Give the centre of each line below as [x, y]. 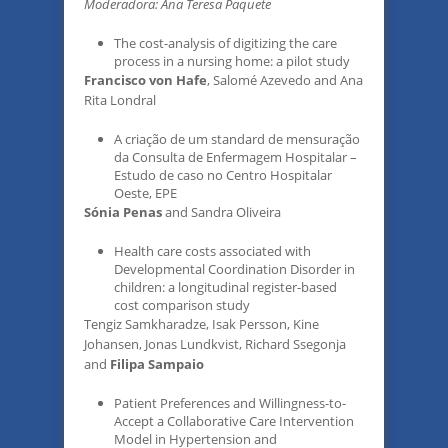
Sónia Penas [123, 212]
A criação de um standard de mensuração [237, 139]
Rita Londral [120, 100]
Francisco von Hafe [145, 80]
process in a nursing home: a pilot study [232, 61]
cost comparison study [182, 305]
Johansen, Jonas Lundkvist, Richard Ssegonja [215, 344]
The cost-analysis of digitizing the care [225, 43]
